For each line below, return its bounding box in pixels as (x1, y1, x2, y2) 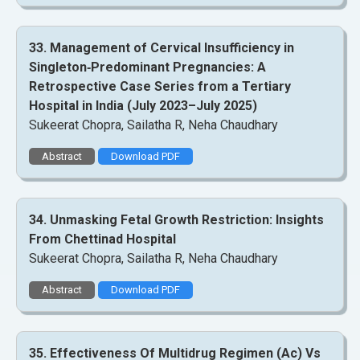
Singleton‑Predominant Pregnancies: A (29, 59, 266, 75)
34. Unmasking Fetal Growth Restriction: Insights (29, 211, 324, 227)
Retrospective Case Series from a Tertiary (29, 78, 291, 94)
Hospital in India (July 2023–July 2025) (29, 97, 257, 113)
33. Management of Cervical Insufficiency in (29, 39, 294, 55)
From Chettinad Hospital (29, 231, 176, 247)
